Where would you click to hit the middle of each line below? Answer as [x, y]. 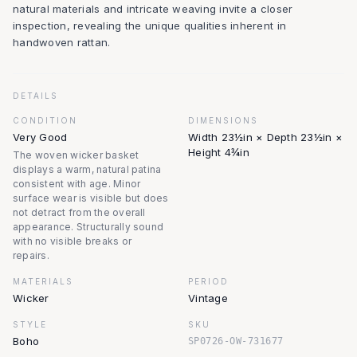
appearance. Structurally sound [88, 227]
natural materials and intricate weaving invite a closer [153, 9]
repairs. [31, 255]
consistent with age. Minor [77, 184]
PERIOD [208, 281]
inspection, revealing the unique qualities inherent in [150, 25]
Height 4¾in [219, 152]
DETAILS [35, 96]
